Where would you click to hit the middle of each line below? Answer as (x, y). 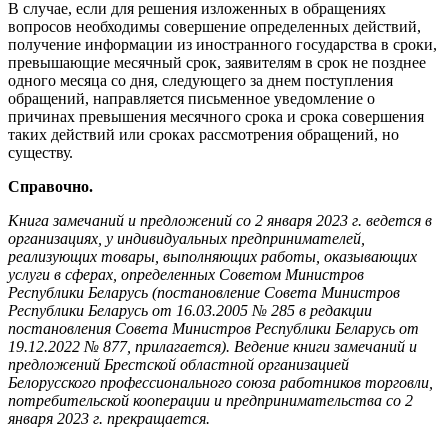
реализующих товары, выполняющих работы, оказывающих (212, 256)
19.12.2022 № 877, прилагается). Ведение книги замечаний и (212, 346)
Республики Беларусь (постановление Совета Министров (204, 292)
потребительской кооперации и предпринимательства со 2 (210, 400)
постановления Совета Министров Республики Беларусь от (213, 328)
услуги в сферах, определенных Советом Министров (186, 274)
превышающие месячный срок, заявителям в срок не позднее (217, 62)
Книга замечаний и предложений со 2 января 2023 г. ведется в (220, 220)
